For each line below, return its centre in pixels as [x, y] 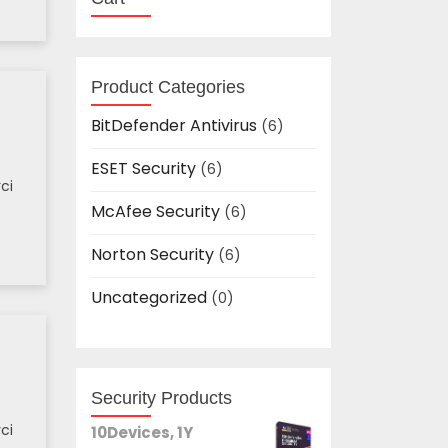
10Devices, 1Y [142, 432]
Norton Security [152, 254]
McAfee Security [155, 211]
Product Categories [168, 87]
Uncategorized [149, 297]
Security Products [161, 398]
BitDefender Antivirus [174, 125]
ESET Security [143, 168]
